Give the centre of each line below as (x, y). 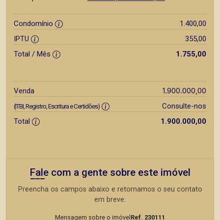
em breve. (110, 200)
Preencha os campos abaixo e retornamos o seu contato (110, 189)
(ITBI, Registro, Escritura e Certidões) (57, 106)
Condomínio (34, 24)
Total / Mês (33, 54)
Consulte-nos (184, 106)
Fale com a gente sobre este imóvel (110, 172)
